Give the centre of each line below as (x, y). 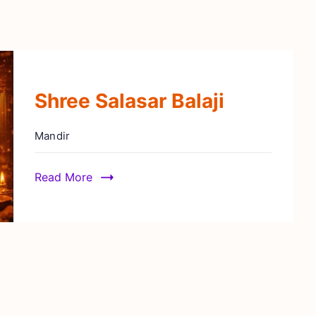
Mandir (52, 135)
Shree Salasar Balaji (129, 101)
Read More (63, 177)
